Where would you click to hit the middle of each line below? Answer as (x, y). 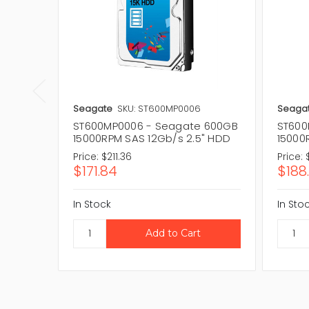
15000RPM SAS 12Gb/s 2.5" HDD (152, 138)
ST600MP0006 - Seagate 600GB (156, 126)
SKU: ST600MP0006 (159, 108)
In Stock (92, 204)
